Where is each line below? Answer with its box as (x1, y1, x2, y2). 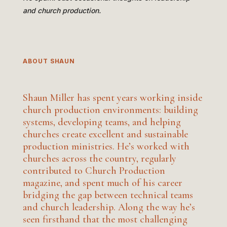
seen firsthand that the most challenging (22, 213, 187, 225)
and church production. (22, 6, 101, 15)
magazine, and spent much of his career (22, 176, 182, 189)
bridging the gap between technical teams (22, 188, 193, 201)
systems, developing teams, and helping (22, 116, 181, 128)
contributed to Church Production (22, 164, 165, 177)
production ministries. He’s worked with (22, 140, 190, 153)
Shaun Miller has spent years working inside (22, 91, 202, 104)
